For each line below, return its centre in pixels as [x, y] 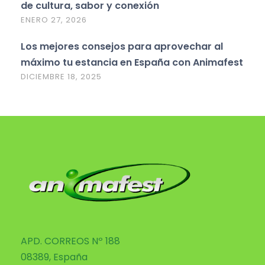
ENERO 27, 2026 [54, 20]
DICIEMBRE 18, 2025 [61, 77]
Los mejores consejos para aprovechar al [122, 47]
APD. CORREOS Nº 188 [70, 241]
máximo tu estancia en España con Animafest [132, 63]
